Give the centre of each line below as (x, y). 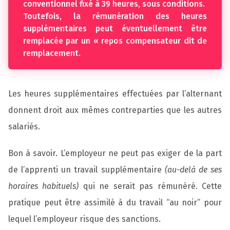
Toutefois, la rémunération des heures (115, 16)
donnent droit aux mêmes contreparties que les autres (115, 110)
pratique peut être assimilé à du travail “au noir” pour (115, 202)
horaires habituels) (44, 186)
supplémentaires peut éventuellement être (115, 29)
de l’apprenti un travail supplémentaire (87, 169)
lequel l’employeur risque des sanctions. (84, 219)
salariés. (25, 127)
